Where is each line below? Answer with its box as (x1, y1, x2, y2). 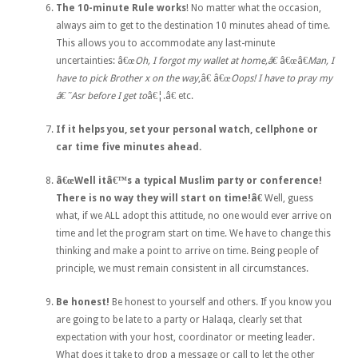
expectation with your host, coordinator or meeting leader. (56, 331, 315, 343)
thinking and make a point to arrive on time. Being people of (56, 245, 319, 257)
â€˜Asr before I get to (56, 89, 147, 101)
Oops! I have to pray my (231, 72, 332, 84)
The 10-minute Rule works (56, 2, 186, 14)
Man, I (308, 54, 334, 66)
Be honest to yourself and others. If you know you (109, 296, 332, 308)
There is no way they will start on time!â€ (56, 192, 265, 204)
